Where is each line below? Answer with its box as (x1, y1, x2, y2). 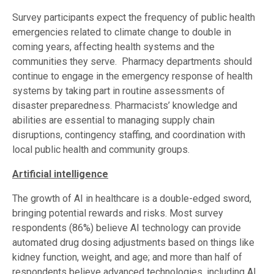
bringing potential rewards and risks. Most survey (12, 207, 223, 220)
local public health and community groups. (12, 144, 190, 156)
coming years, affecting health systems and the (12, 41, 215, 53)
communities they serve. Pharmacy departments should (12, 56, 252, 68)
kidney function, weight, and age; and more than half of (12, 251, 242, 264)
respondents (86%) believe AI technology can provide (12, 222, 241, 234)
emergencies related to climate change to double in (12, 26, 231, 39)
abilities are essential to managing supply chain (12, 114, 215, 127)
